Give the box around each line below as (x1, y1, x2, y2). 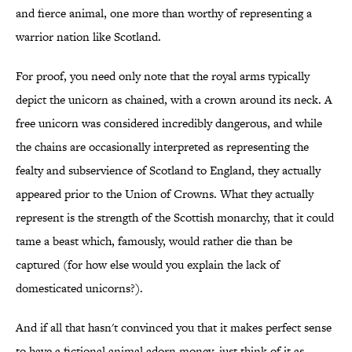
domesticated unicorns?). (16, 280, 143, 297)
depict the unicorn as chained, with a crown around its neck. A (16, 91, 332, 108)
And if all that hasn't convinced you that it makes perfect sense (16, 319, 332, 336)
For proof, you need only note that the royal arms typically (16, 68, 310, 85)
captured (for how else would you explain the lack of (16, 256, 280, 273)
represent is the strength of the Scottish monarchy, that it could (16, 209, 334, 226)
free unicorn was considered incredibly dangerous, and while (16, 115, 322, 132)
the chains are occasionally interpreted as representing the (16, 138, 309, 156)
